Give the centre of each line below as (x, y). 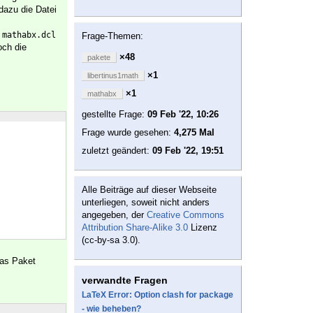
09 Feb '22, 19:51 (188, 151)
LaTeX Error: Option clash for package (158, 295)
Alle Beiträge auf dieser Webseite (149, 190)
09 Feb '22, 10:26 (183, 115)
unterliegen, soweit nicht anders (146, 203)
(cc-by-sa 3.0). (111, 240)
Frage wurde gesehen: (128, 133)
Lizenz (203, 228)
